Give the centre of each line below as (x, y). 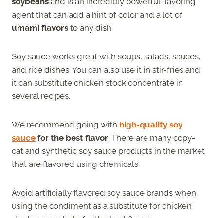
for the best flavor (72, 137)
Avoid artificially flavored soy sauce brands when (104, 192)
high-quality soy (151, 124)
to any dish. (91, 27)
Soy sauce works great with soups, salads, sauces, (106, 56)
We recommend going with (64, 124)
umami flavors (40, 27)
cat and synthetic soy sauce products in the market (108, 151)
